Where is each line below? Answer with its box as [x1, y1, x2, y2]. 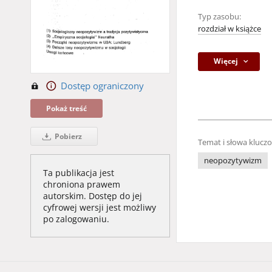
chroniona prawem [43, 178, 120, 190]
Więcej [214, 56, 239, 66]
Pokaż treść [46, 103, 87, 114]
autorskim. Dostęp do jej [43, 190, 142, 202]
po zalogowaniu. [43, 213, 109, 225]
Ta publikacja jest [43, 167, 114, 178]
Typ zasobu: [198, 12, 241, 22]
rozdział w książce [198, 24, 261, 34]
